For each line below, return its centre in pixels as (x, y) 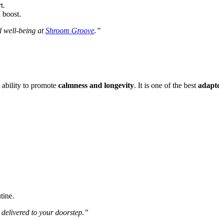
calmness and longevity (96, 85)
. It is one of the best (166, 85)
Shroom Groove (70, 31)
